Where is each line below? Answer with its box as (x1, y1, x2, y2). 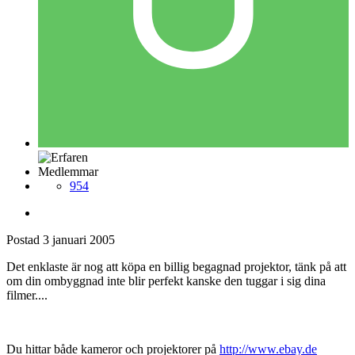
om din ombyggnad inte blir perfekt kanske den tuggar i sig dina (6, 273, 326, 288)
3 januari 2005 (43, 232, 115, 246)
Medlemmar (38, 164, 98, 178)
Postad (6, 232, 43, 246)
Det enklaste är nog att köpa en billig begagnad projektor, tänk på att (6, 259, 346, 273)
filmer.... (6, 288, 48, 302)
